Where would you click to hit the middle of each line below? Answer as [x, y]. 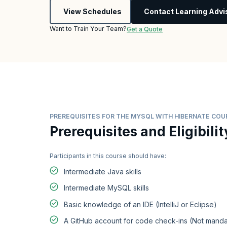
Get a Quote [145, 29]
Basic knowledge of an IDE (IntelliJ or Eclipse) [140, 204]
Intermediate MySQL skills [106, 188]
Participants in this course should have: [108, 156]
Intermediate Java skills [103, 171]
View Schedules [92, 11]
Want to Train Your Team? [88, 28]
